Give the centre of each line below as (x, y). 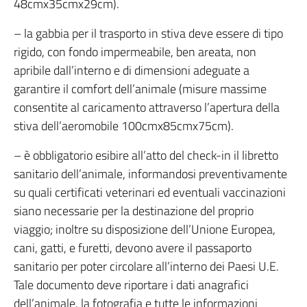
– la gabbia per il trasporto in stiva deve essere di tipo (148, 33)
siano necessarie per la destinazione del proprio (134, 211)
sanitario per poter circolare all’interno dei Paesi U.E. (146, 266)
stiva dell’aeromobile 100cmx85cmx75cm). (124, 126)
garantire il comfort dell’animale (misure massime (140, 89)
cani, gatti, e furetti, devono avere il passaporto (133, 248)
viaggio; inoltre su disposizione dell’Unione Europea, (145, 229)
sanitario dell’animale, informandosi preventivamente (150, 174)
